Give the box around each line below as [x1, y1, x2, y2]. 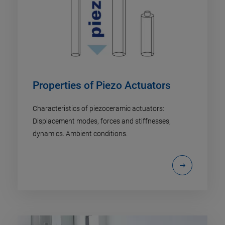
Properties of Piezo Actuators [33, 79, 171, 91]
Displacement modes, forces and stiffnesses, [33, 117, 171, 125]
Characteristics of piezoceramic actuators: [33, 104, 164, 113]
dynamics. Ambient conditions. [33, 129, 128, 138]
